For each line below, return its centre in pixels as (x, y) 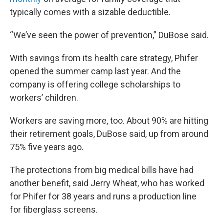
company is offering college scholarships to (95, 84)
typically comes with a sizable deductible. (90, 12)
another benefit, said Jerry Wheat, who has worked (107, 183)
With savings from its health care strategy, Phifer (104, 58)
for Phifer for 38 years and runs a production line (103, 196)
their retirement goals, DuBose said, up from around (109, 134)
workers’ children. (44, 98)
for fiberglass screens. (54, 209)
